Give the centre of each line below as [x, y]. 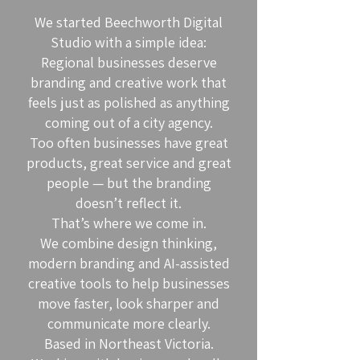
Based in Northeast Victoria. [129, 344]
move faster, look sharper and [129, 303]
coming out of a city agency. [129, 123]
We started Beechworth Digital [129, 22]
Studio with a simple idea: [129, 42]
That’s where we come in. [129, 223]
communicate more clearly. [129, 323]
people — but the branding [129, 183]
